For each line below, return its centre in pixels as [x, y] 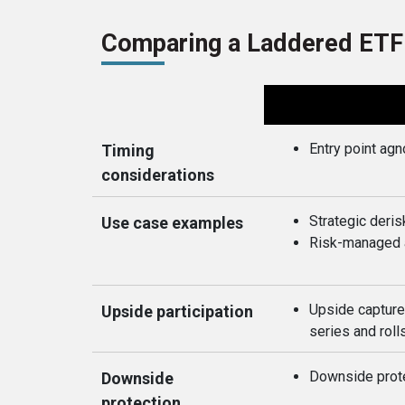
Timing [128, 151]
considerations [158, 175]
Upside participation [177, 311]
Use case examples [172, 223]
